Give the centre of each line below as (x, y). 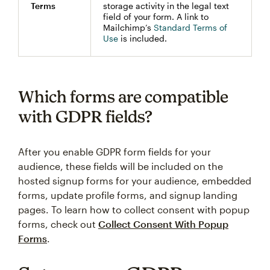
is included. (143, 38)
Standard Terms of (190, 27)
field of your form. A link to (156, 17)
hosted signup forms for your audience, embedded (135, 181)
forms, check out (58, 224)
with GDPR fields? (85, 116)
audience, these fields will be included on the (121, 166)
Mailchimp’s (128, 27)
